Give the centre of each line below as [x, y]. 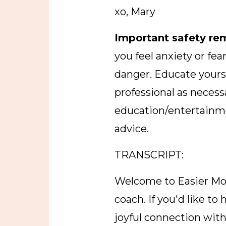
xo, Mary [135, 11]
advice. [139, 128]
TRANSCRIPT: [149, 155]
